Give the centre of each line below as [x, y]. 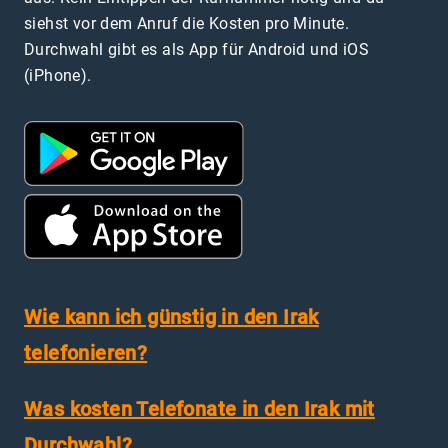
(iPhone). [58, 75]
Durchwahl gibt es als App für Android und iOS [196, 49]
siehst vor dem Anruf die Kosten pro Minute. [187, 23]
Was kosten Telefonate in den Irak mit [199, 408]
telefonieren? [86, 352]
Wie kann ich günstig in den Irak [171, 316]
